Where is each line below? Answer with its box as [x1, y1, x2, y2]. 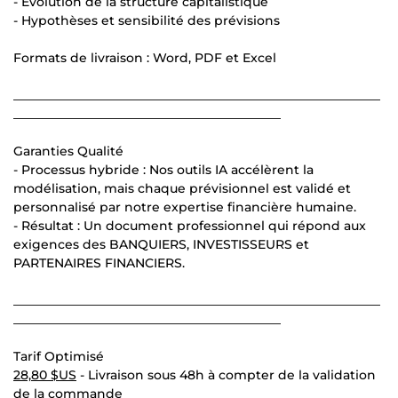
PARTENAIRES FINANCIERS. [13, 254, 185, 271]
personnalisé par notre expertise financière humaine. [13, 198, 356, 215]
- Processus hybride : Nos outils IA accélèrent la [13, 161, 314, 178]
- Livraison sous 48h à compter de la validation [76, 366, 376, 383]
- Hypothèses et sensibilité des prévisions [13, 12, 280, 28]
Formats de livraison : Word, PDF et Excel [13, 49, 276, 66]
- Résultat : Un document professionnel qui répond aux [13, 217, 366, 234]
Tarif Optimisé [13, 347, 104, 364]
